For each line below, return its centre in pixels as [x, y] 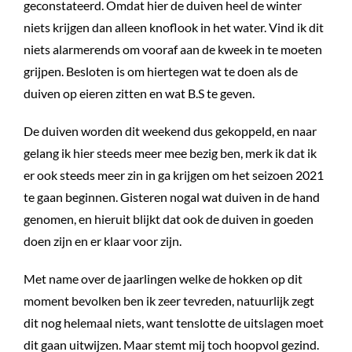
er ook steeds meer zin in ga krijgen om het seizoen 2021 [174, 174]
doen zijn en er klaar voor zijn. [103, 240]
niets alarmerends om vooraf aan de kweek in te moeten [173, 49]
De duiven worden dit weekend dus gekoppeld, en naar [170, 130]
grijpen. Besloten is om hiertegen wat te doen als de [161, 71]
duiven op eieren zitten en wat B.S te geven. [139, 93]
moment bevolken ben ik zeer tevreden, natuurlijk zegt [169, 300]
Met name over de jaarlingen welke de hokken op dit [163, 278]
